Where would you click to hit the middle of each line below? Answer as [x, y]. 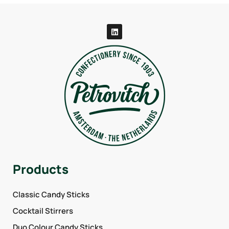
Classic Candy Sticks [51, 194]
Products [41, 169]
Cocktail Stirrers [43, 211]
